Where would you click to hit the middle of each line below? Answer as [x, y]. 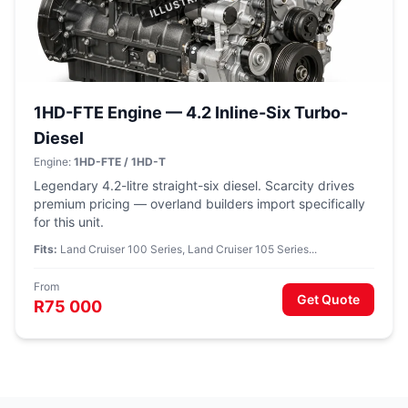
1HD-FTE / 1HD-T [120, 162]
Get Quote [328, 299]
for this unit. [69, 222]
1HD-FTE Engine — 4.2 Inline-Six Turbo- [191, 112]
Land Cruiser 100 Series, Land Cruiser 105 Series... [187, 249]
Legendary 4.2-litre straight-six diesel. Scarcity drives [194, 185]
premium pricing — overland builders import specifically [199, 204]
